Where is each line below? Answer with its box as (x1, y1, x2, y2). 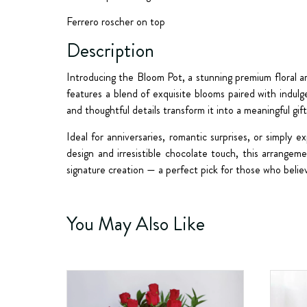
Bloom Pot (136, 69, 183, 85)
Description (66, 37, 154, 64)
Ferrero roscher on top (66, 14, 165, 29)
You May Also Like (66, 210, 205, 238)
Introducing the (66, 69, 137, 85)
